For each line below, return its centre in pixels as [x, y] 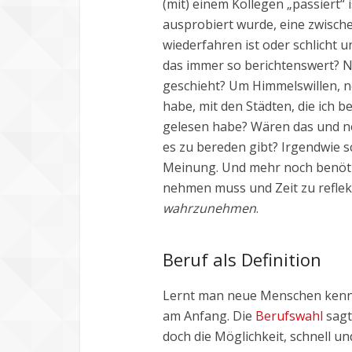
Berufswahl [289, 316]
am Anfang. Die [209, 316]
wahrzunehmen [209, 209]
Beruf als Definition [242, 260]
